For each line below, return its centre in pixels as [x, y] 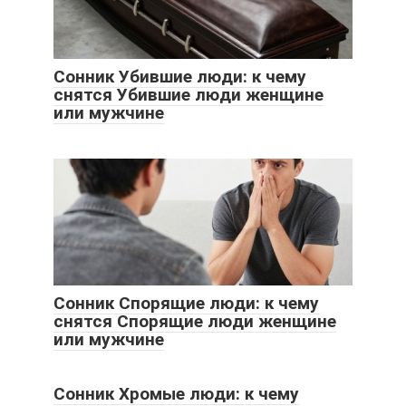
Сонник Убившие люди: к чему [180, 76]
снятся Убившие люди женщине [188, 94]
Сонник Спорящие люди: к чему [186, 303]
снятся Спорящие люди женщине [195, 321]
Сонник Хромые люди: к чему [176, 393]
